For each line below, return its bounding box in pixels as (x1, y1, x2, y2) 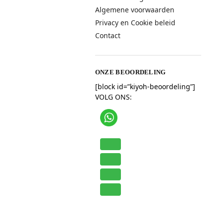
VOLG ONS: (95, 92, 132, 102)
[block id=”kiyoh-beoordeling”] (95, 81, 195, 91)
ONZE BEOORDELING (95, 68, 166, 76)
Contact (95, 30, 120, 40)
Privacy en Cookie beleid (95, 18, 175, 28)
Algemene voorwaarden (95, 5, 174, 15)
